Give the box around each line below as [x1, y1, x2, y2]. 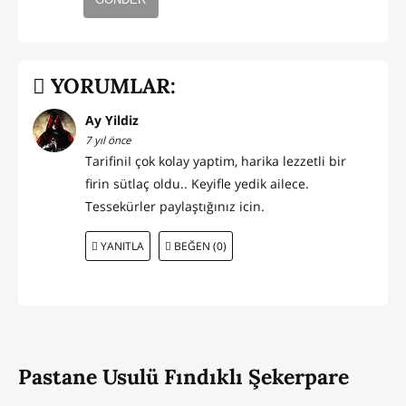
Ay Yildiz [85, 111, 139, 130]
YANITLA [97, 238, 144, 253]
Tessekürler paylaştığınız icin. [85, 198, 265, 216]
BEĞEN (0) [171, 238, 227, 253]
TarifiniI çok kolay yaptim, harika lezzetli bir [85, 152, 346, 170]
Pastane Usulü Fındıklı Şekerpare [18, 363, 349, 391]
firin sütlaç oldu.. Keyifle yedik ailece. [85, 175, 309, 193]
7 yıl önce [85, 133, 130, 148]
